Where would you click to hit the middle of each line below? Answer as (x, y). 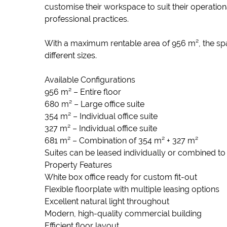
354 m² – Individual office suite (101, 116)
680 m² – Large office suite (94, 104)
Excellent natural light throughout (107, 201)
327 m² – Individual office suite (101, 128)
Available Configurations (90, 80)
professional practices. (87, 19)
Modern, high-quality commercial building (123, 214)
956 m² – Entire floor (83, 92)
